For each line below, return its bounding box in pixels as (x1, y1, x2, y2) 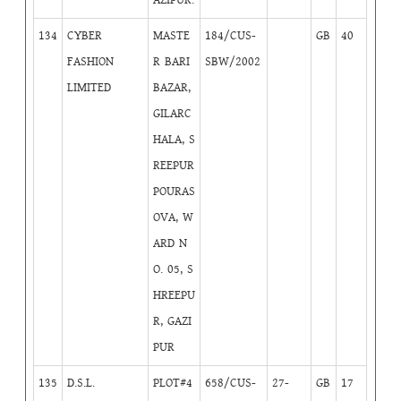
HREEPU (153, 286, 196, 304)
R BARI (153, 52, 191, 71)
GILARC (153, 104, 192, 123)
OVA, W (153, 208, 194, 226)
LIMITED (67, 78, 112, 97)
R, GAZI (153, 311, 192, 330)
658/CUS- (205, 373, 257, 392)
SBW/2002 (205, 52, 261, 71)
